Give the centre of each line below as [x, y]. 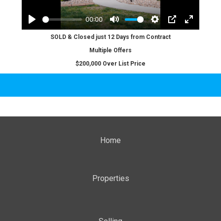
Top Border [24, 77]
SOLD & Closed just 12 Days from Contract [110, 37]
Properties [110, 178]
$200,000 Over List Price [110, 64]
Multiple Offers [110, 50]
